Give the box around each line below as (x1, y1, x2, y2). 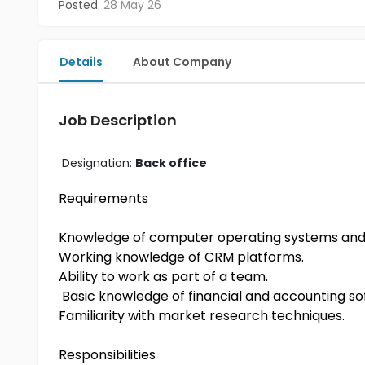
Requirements (59, 189, 148, 208)
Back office (135, 155, 207, 171)
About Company (133, 54, 231, 70)
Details (59, 54, 103, 70)
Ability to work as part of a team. (59, 267, 268, 286)
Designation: (62, 155, 135, 171)
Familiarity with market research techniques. (59, 306, 345, 325)
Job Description (59, 110, 177, 130)
